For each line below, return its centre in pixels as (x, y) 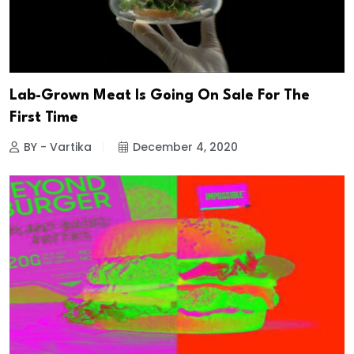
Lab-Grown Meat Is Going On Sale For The (160, 95)
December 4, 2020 (185, 147)
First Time (44, 117)
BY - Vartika (58, 147)
